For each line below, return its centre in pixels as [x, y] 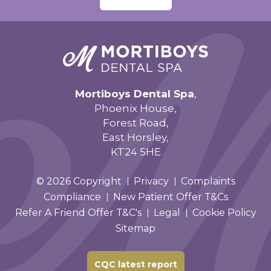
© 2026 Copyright [79, 181]
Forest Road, [135, 123]
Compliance [72, 197]
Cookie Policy [224, 213]
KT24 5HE [135, 152]
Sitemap [135, 229]
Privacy [151, 181]
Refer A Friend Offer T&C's [78, 213]
